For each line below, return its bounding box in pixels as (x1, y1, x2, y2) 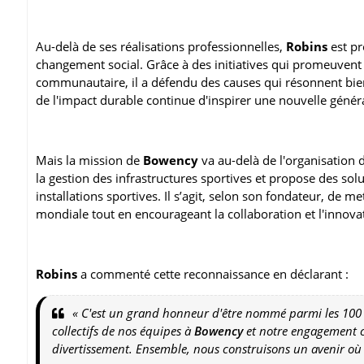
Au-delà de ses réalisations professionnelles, (36, 37, 286, 54)
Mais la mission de (36, 151, 143, 168)
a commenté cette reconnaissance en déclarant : (77, 265, 352, 282)
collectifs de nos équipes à (52, 322, 194, 339)
